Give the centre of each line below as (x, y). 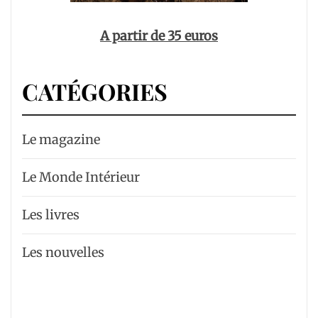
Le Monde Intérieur (81, 177)
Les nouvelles (63, 252)
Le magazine (61, 139)
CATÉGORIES (95, 91)
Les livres (51, 215)
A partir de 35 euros (159, 36)
